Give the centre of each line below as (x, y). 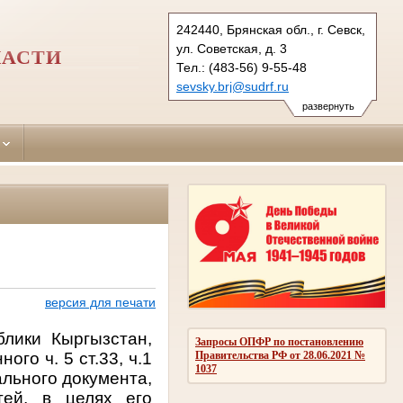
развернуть (328, 106)
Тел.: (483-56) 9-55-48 (242, 67)
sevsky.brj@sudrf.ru (233, 86)
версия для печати (100, 303)
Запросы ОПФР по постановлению (279, 341)
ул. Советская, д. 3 (232, 49)
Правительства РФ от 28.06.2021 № (280, 355)
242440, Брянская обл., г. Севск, (271, 30)
